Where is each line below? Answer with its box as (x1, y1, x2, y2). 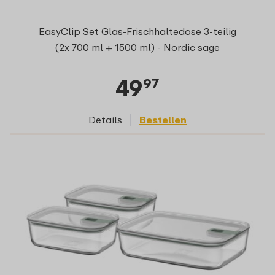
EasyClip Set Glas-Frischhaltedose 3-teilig (38, 25, 236, 38)
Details (88, 114, 122, 126)
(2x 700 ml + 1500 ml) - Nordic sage (55, 41, 220, 54)
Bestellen (139, 114, 187, 126)
